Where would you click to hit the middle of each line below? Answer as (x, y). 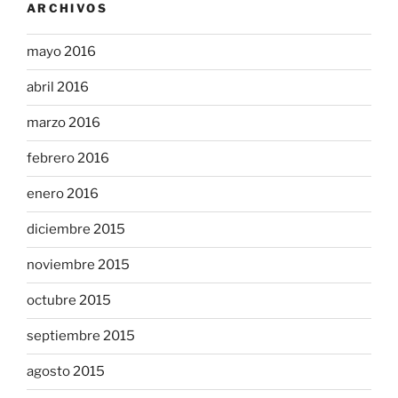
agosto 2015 (66, 372)
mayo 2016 (61, 52)
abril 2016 (58, 88)
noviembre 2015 (78, 265)
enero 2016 (63, 194)
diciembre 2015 (76, 230)
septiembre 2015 (81, 336)
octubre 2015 (69, 301)
